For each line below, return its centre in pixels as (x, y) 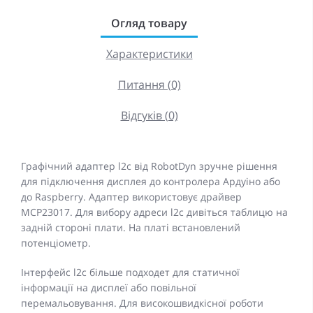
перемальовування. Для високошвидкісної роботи (142, 303)
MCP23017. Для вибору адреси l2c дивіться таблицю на (154, 212)
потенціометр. (56, 243)
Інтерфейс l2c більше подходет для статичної (130, 272)
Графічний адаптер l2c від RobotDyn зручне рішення (149, 166)
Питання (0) (149, 85)
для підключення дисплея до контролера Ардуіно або (151, 181)
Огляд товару (149, 23)
